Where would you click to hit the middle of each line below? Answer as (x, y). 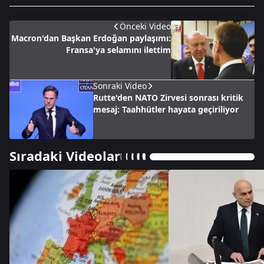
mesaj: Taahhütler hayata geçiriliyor (166, 109)
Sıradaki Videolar (65, 156)
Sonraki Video (120, 86)
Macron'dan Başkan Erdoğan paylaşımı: (91, 38)
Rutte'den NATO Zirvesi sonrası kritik (168, 98)
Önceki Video (145, 26)
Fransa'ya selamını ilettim (118, 50)
